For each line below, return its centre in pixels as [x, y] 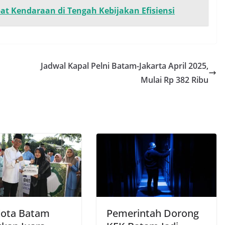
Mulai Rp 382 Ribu [175, 80]
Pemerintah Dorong [153, 213]
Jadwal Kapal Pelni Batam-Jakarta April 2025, [125, 66]
